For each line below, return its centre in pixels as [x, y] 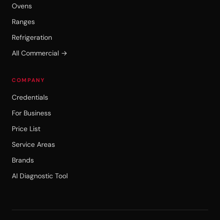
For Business [31, 113]
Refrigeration [32, 37]
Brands [23, 160]
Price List [26, 128]
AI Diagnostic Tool [40, 176]
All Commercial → [40, 53]
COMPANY [28, 80]
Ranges [23, 21]
